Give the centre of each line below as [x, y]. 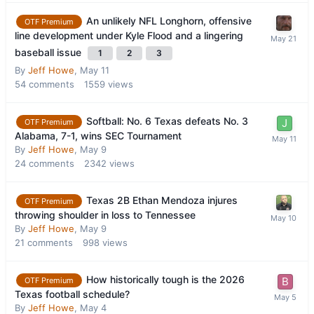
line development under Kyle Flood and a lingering [129, 35]
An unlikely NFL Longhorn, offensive [169, 20]
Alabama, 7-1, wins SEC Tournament [98, 135]
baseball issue [49, 52]
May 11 [95, 70]
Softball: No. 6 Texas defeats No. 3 [167, 121]
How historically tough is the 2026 [165, 280]
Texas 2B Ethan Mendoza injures [162, 200]
